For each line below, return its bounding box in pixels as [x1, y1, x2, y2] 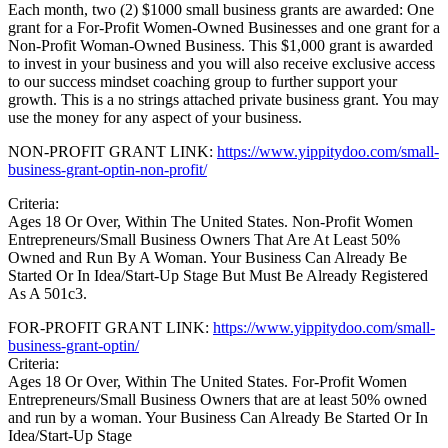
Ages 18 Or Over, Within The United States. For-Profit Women [8, 372, 407, 390]
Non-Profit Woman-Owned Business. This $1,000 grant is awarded [8, 36, 433, 54]
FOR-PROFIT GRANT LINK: [8, 318, 213, 336]
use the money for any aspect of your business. [8, 108, 302, 126]
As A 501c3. [8, 284, 87, 302]
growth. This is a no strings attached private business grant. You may [8, 90, 439, 108]
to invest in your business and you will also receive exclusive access [8, 54, 435, 72]
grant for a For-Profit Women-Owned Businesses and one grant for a [8, 18, 440, 36]
